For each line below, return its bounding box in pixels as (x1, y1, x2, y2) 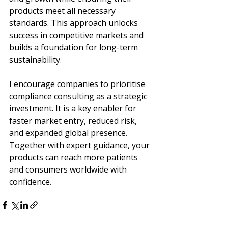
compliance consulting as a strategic (9, 90, 149, 102)
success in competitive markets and (9, 29, 146, 41)
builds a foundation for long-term (9, 41, 140, 53)
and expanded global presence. (9, 127, 129, 138)
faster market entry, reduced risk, (9, 115, 139, 126)
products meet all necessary (9, 5, 118, 16)
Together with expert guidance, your (9, 139, 152, 151)
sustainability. (9, 53, 62, 65)
